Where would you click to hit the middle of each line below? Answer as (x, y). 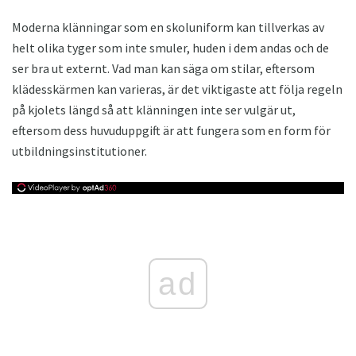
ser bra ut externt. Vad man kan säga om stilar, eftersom (163, 68)
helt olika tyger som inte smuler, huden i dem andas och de (170, 47)
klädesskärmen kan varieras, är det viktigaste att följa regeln (177, 89)
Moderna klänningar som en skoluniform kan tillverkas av (168, 27)
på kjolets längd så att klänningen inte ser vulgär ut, (154, 109)
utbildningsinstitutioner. (79, 151)
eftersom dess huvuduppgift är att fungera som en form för (171, 130)
